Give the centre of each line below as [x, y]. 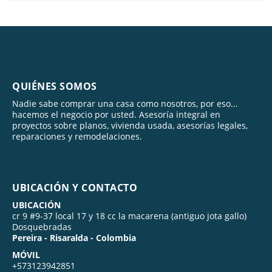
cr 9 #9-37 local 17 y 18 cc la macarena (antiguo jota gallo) [129, 216]
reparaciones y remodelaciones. [77, 136]
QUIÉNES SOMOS [55, 86]
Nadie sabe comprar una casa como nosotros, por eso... [125, 103]
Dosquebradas [42, 226]
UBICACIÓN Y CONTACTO [75, 187]
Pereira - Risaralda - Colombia [74, 237]
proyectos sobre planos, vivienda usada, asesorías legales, [130, 125]
